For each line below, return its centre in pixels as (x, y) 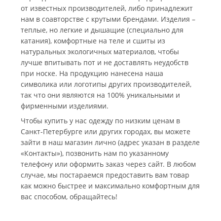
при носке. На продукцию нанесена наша (92, 73)
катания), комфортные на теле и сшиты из (93, 40)
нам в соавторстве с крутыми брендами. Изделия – (108, 19)
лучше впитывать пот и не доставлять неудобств (105, 62)
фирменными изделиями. (65, 106)
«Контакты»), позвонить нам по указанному (95, 153)
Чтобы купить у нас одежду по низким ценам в (100, 120)
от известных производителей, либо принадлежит (107, 8)
